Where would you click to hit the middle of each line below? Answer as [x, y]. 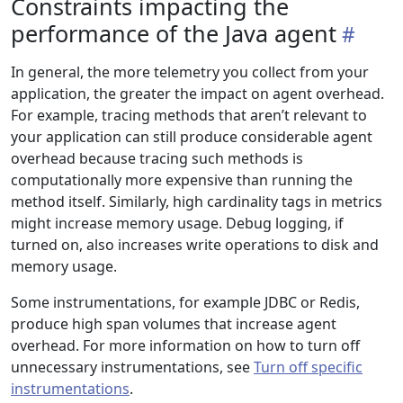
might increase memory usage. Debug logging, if [177, 223]
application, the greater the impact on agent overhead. [197, 94]
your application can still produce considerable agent [192, 137]
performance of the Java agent [174, 33]
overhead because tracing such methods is [157, 158]
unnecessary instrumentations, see [132, 367]
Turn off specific [308, 367]
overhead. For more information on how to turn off [185, 345]
